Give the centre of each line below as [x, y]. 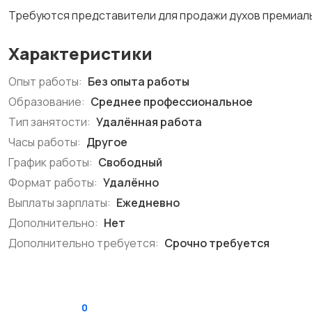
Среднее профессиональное [171, 102]
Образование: [47, 102]
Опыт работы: [45, 81]
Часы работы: [45, 142]
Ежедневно [147, 203]
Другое [106, 142]
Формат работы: [53, 182]
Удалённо [130, 182]
